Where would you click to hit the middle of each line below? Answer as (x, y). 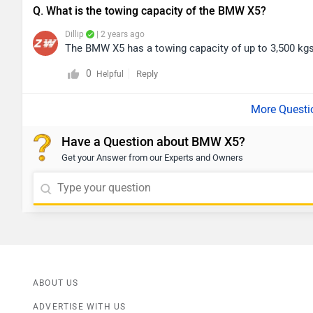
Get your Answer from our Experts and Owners (152, 158)
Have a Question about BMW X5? (153, 142)
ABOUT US (56, 283)
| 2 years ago (119, 35)
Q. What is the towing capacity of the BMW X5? (150, 11)
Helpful (110, 74)
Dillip (74, 35)
